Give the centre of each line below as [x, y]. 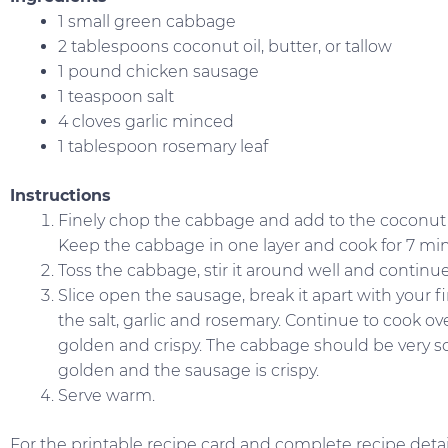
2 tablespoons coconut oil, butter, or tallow [225, 46]
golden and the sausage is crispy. [188, 370]
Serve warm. [106, 395]
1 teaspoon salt [116, 96]
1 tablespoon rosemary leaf [163, 146]
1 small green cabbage [147, 21]
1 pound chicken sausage [158, 71]
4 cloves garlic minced [146, 121]
